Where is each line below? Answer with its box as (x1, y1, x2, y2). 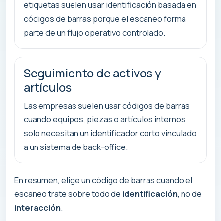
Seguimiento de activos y (24, 65, 161, 81)
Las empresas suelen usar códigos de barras (24, 100, 190, 111)
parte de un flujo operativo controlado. (24, 27, 165, 38)
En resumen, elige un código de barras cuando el (14, 174, 192, 186)
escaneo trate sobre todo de (14, 188, 122, 200)
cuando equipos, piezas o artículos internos (24, 113, 185, 125)
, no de (178, 188, 202, 200)
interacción (14, 202, 61, 214)
